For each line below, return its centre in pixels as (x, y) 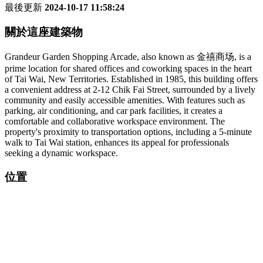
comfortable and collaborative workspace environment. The (115, 121)
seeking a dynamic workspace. (61, 153)
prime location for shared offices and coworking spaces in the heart (128, 68)
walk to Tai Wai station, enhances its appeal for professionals (117, 142)
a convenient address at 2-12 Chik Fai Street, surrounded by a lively (130, 90)
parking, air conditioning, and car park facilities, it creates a (114, 111)
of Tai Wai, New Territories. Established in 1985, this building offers (131, 79)
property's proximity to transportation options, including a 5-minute (128, 132)
